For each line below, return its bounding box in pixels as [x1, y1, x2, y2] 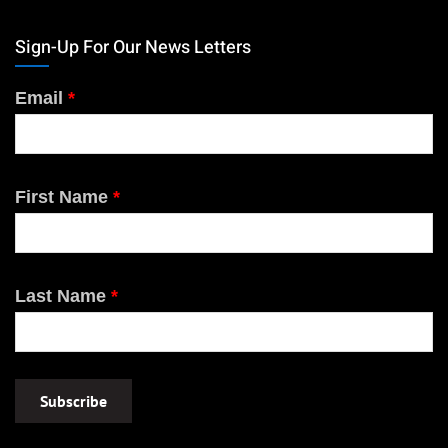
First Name [15, 187, 113, 208]
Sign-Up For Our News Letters [15, 34, 251, 62]
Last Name [15, 286, 111, 307]
